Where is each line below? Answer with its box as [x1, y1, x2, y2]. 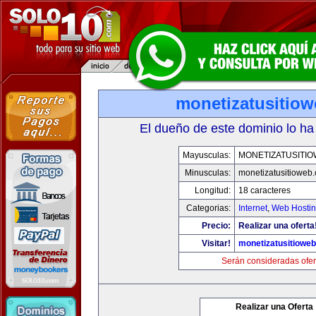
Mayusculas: [183, 150, 231, 160]
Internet [238, 203, 267, 213]
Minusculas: [185, 168, 231, 178]
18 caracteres [238, 186, 291, 195]
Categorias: [186, 203, 231, 213]
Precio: [202, 221, 231, 231]
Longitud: [195, 186, 231, 195]
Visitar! [202, 238, 231, 248]
